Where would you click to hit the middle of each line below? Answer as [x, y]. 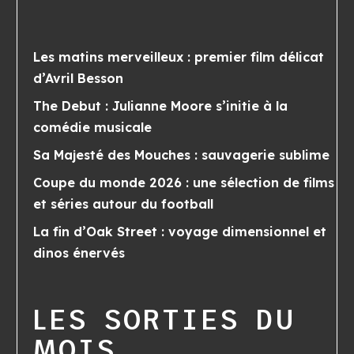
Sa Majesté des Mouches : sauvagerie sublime [182, 155]
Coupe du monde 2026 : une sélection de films [184, 183]
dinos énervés [79, 253]
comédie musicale [93, 128]
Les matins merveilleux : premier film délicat [179, 57]
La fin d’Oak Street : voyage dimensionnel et [180, 232]
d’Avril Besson [79, 79]
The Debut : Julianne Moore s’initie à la [161, 106]
